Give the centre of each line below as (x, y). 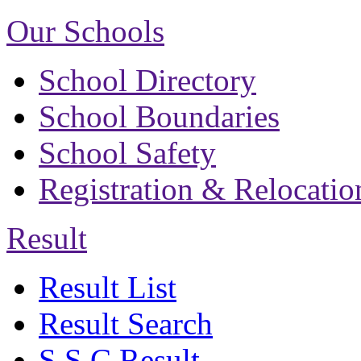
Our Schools (85, 31)
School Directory (147, 80)
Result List (108, 287)
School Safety (127, 152)
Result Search (126, 323)
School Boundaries (159, 116)
